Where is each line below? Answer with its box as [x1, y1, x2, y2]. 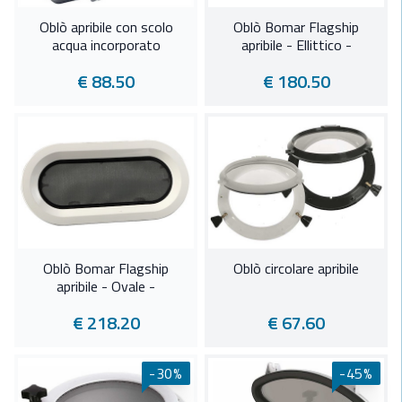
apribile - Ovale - [57, 275, 155, 298]
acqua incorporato [51, 34, 161, 57]
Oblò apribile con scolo [39, 16, 173, 39]
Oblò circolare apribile [233, 258, 359, 280]
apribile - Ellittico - [240, 34, 352, 57]
